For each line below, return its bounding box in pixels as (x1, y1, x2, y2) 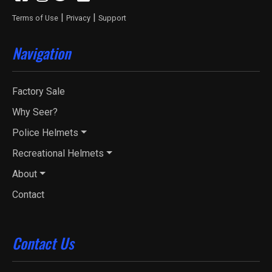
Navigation (12, 42, 70, 64)
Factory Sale (12, 86, 65, 97)
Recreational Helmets (12, 148, 104, 159)
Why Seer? (12, 106, 58, 118)
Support (98, 13, 126, 22)
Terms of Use (12, 13, 58, 22)
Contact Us (12, 232, 74, 254)
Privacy (66, 13, 90, 22)
